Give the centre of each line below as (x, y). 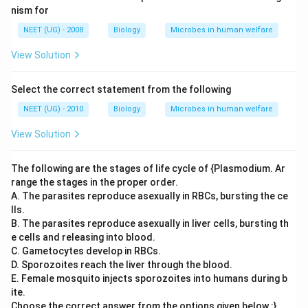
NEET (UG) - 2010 (53, 109)
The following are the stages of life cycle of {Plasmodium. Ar (148, 168)
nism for (30, 10)
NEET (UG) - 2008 (53, 30)
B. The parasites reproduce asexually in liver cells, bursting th (150, 223)
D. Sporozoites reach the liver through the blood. (122, 265)
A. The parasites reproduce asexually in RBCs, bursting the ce (150, 196)
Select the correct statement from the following (121, 89)
